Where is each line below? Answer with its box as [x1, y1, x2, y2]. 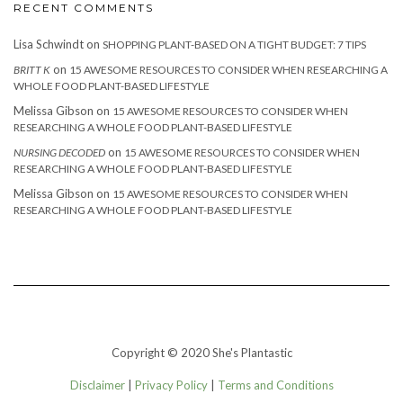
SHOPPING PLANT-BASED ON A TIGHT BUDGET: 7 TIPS [103, 37, 366, 51]
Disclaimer [69, 377, 125, 392]
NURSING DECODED [13, 145, 105, 159]
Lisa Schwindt [13, 36, 84, 51]
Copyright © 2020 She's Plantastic [111, 345, 292, 360]
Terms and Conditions [217, 377, 334, 392]
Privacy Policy [134, 377, 208, 392]
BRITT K [13, 62, 50, 76]
